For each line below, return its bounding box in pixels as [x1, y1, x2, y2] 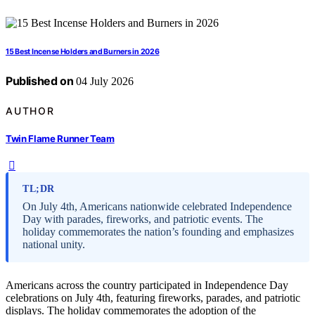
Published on [6, 74, 74, 89]
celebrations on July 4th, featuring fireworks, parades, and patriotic [6, 292, 300, 304]
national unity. [22, 238, 85, 251]
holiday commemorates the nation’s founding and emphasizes [22, 226, 294, 238]
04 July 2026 [73, 75, 134, 88]
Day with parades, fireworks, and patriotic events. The [22, 213, 263, 226]
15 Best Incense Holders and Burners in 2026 [6, 47, 160, 57]
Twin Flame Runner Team [6, 132, 115, 144]
